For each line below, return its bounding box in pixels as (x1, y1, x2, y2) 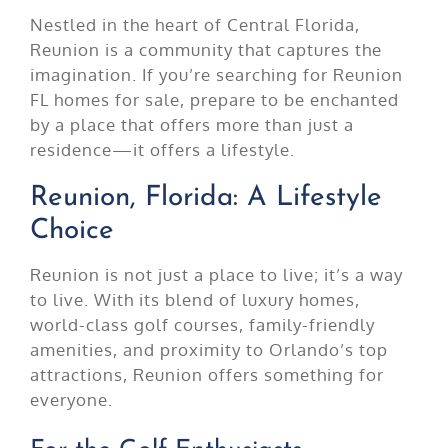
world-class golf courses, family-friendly (29, 313, 375, 335)
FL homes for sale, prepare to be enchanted (29, 88, 399, 110)
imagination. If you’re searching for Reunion (29, 63, 403, 85)
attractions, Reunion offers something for (29, 363, 384, 385)
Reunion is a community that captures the (29, 38, 382, 60)
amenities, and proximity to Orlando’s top (29, 338, 388, 360)
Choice (29, 216, 114, 245)
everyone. (29, 388, 113, 410)
